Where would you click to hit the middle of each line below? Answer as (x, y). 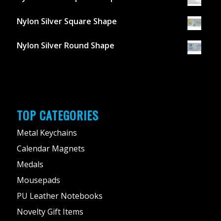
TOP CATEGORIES (57, 115)
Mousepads (38, 180)
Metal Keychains (47, 133)
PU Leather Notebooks (59, 196)
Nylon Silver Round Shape (65, 45)
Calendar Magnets (51, 149)
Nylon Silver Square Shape (67, 21)
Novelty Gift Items (50, 212)
